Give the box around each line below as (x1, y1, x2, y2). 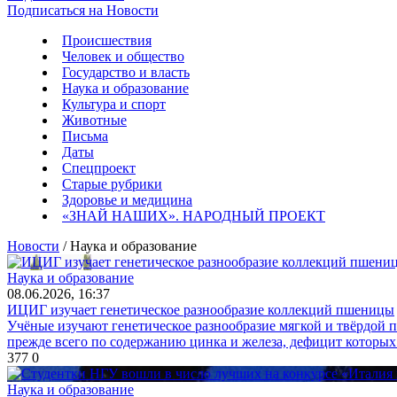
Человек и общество (62, 49, 184, 64)
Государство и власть (62, 65, 190, 80)
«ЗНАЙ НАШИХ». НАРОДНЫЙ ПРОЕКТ (62, 208, 325, 223)
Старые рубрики (62, 176, 162, 191)
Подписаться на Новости (7, 3, 159, 18)
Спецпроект (62, 160, 136, 175)
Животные (62, 113, 127, 128)
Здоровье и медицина (62, 192, 192, 207)
